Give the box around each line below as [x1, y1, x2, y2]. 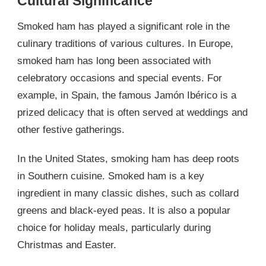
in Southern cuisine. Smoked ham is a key [17, 170, 204, 182]
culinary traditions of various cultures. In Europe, [17, 37, 233, 49]
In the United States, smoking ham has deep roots [17, 153, 239, 164]
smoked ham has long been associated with [17, 55, 211, 66]
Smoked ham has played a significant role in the [17, 20, 230, 32]
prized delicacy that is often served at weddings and [17, 106, 248, 118]
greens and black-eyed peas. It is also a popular [17, 204, 230, 216]
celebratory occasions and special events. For [17, 72, 222, 84]
